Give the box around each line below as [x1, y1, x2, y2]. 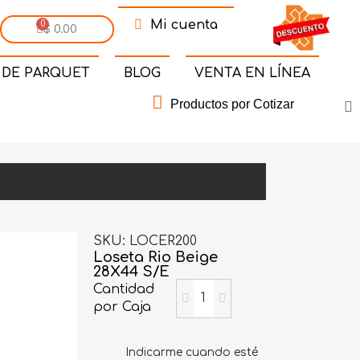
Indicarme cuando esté [125, 346, 258, 358]
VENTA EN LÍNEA [194, 65, 310, 80]
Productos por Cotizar [170, 96, 294, 111]
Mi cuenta [149, 18, 218, 33]
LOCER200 [129, 233, 198, 248]
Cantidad [93, 282, 155, 297]
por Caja [93, 300, 152, 315]
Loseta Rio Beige [93, 248, 219, 265]
